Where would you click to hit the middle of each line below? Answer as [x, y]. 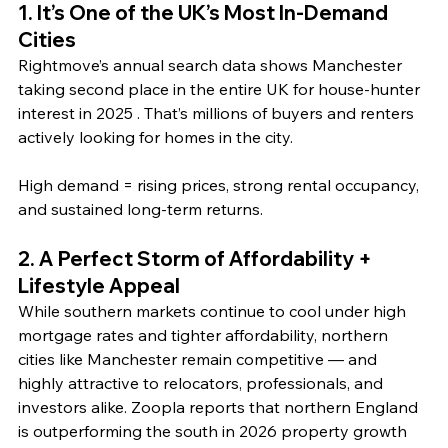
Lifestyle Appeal [99, 286]
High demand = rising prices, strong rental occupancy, [220, 185]
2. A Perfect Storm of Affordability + [197, 259]
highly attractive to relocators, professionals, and [202, 383]
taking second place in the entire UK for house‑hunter [221, 89]
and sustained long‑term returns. [140, 209]
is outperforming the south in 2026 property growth [214, 431]
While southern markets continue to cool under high [214, 311]
